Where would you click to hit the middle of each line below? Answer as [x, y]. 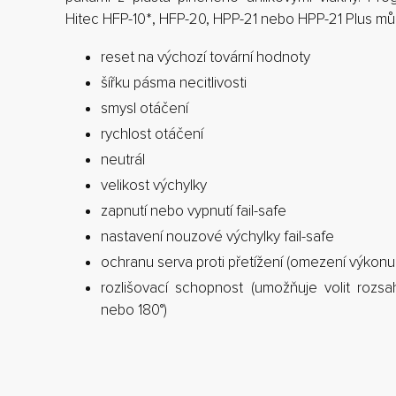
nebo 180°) [134, 309]
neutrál [123, 159]
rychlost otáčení [152, 133]
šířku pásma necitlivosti [174, 82]
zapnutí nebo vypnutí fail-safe [194, 210]
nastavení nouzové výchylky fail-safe [217, 236]
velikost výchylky [154, 185]
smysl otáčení [145, 108]
